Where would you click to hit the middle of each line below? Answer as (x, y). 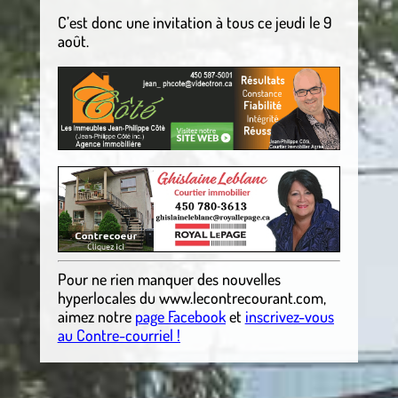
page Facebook (180, 317)
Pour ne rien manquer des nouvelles (169, 279)
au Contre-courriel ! (119, 335)
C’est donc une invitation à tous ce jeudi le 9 (195, 22)
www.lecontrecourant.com (241, 298)
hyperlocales (96, 298)
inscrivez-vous (289, 317)
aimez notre (94, 317)
